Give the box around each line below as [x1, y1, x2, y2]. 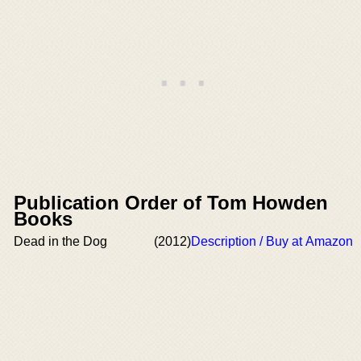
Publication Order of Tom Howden [14, 192, 328, 214]
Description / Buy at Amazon [191, 234, 353, 248]
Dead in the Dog [14, 234, 107, 248]
